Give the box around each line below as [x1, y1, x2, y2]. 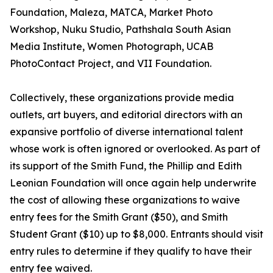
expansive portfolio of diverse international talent [10, 126, 243, 138]
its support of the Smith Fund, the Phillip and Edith [10, 160, 242, 172]
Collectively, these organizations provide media [10, 91, 234, 104]
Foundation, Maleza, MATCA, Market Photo [10, 6, 213, 19]
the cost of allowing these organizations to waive [10, 194, 240, 207]
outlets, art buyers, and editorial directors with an [10, 108, 243, 121]
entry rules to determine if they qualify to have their [10, 245, 252, 258]
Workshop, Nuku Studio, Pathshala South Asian [10, 23, 231, 36]
